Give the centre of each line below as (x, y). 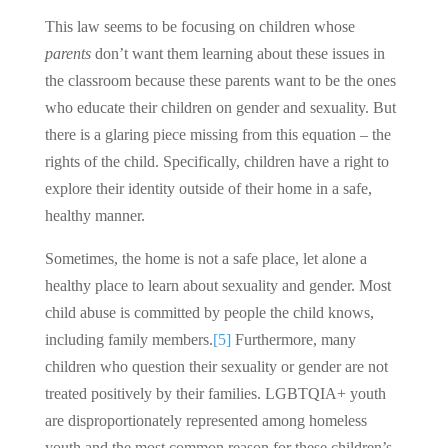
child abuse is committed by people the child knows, (209, 312)
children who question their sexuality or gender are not (216, 366)
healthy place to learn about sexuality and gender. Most (217, 285)
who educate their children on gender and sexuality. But (220, 107)
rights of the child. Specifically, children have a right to (216, 161)
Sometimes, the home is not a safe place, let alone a (205, 258)
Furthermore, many (293, 339)
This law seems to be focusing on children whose (199, 26)
